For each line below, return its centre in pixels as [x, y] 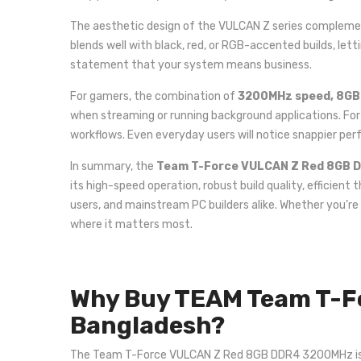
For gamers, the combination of [154, 96]
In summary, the [113, 166]
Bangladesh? [147, 326]
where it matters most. [131, 224]
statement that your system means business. [191, 65]
